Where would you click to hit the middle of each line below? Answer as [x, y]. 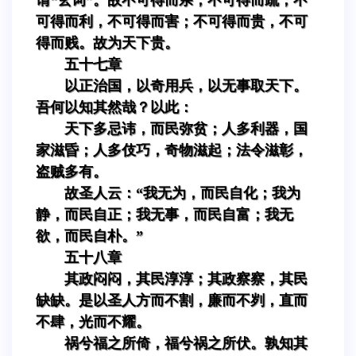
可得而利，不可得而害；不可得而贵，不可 [172, 21]
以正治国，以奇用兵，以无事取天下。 [186, 85]
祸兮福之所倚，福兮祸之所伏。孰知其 [186, 343]
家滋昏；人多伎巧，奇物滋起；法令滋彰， [172, 150]
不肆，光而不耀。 [93, 321]
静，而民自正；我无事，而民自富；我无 [164, 214]
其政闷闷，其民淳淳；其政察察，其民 [186, 279]
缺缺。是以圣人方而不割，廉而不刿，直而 [172, 300]
